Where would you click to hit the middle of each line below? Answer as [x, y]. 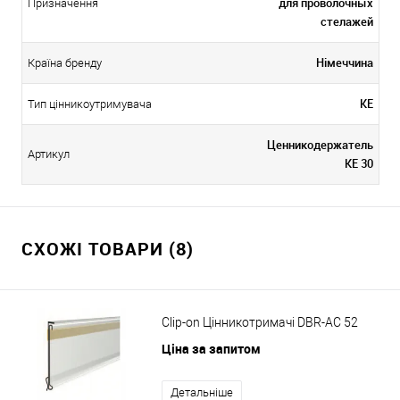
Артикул [49, 154]
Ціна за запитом [211, 348]
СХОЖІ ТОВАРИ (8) [108, 248]
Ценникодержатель [320, 144]
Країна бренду [65, 62]
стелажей [347, 21]
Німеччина [345, 62]
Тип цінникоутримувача [90, 104]
